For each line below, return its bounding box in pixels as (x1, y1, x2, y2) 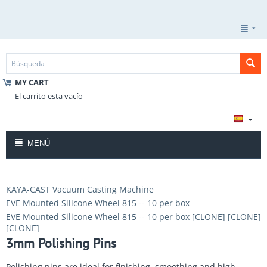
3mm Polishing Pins (6, 235, 116, 252)
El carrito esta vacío (15, 91, 83, 101)
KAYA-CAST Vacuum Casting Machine (6, 184, 154, 195)
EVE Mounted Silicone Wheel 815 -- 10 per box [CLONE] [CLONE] (6, 211, 261, 222)
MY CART (15, 77, 49, 88)
